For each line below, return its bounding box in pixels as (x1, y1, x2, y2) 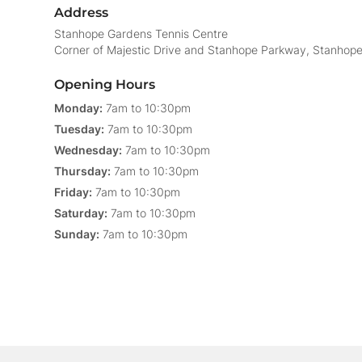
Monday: (54, 101, 103, 115)
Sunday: (54, 227, 99, 241)
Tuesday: (54, 122, 104, 136)
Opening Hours (54, 77, 155, 92)
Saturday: (54, 206, 107, 220)
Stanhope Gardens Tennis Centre (54, 27, 228, 40)
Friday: (54, 185, 92, 199)
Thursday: (54, 164, 111, 178)
